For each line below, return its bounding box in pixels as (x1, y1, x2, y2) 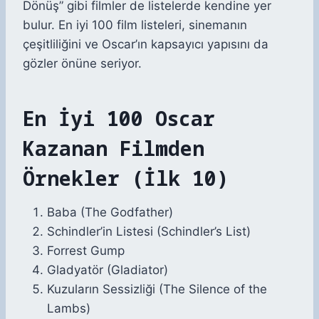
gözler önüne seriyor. (23, 56, 142, 71)
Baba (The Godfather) (47, 205, 173, 220)
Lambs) (47, 301, 90, 316)
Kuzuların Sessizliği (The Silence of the (47, 282, 267, 297)
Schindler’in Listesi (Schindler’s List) (47, 224, 251, 239)
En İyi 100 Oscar (23, 105, 215, 132)
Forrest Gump (47, 244, 125, 258)
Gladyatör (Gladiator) (47, 263, 168, 278)
